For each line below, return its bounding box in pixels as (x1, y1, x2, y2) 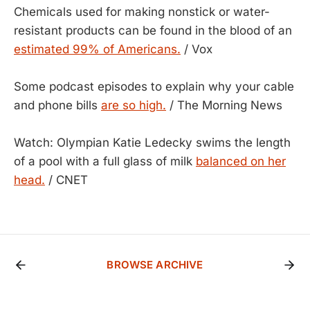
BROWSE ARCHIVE (107, 257, 203, 271)
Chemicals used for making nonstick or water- (14, 4, 270, 19)
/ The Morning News (166, 98, 282, 112)
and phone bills (14, 98, 101, 112)
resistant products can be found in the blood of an (14, 23, 292, 37)
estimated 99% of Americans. (14, 42, 181, 56)
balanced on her (196, 154, 286, 168)
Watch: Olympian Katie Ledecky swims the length (14, 135, 291, 149)
